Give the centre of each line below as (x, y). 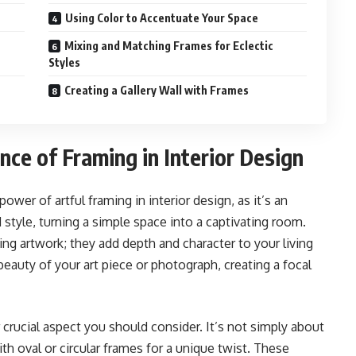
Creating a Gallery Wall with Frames (157, 91)
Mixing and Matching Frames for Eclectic (169, 46)
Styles (65, 63)
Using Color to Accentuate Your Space (162, 18)
